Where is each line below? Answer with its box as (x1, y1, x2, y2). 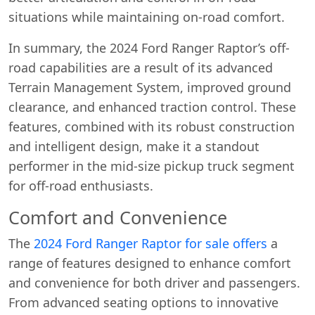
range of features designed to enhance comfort (8, 254, 291, 271)
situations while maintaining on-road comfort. (8, 8, 285, 25)
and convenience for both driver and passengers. (8, 274, 300, 291)
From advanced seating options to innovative (8, 293, 278, 311)
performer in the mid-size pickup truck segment (8, 157, 295, 174)
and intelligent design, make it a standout (8, 137, 259, 155)
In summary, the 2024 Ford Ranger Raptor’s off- (8, 39, 290, 56)
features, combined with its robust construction (8, 117, 295, 135)
